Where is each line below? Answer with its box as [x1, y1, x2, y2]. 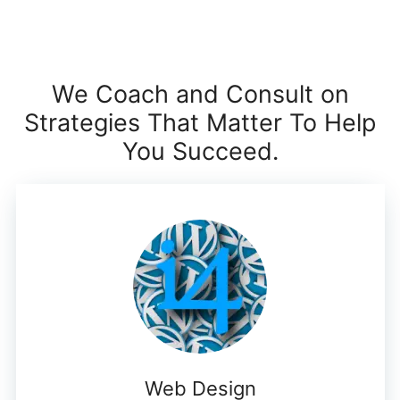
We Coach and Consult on [51, 79, 349, 110]
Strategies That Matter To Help [24, 108, 376, 138]
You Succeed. [121, 137, 279, 167]
